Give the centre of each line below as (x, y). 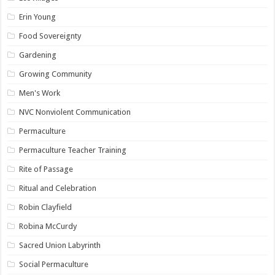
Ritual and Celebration (58, 188)
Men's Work (40, 93)
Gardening (38, 55)
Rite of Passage (46, 169)
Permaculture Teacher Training (73, 150)
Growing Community (56, 74)
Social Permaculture (54, 265)
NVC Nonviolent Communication (75, 112)
